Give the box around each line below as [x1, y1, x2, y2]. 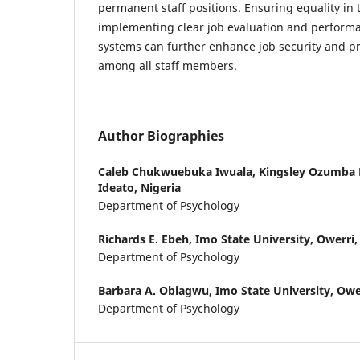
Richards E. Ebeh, [98, 231, 195, 247]
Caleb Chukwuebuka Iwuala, [98, 163, 259, 179]
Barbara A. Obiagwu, [98, 282, 215, 298]
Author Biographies [98, 126, 224, 145]
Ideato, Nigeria [98, 179, 181, 195]
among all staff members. [98, 57, 240, 73]
